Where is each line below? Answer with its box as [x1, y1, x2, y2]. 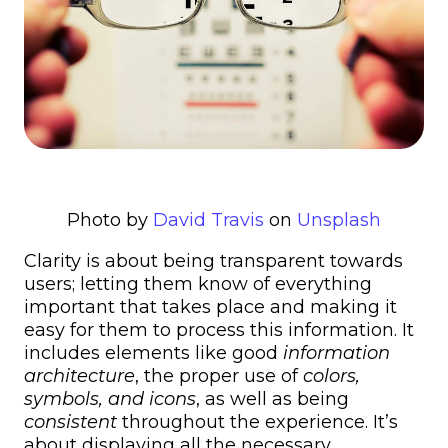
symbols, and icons [24, 388, 196, 411]
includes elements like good [24, 342, 283, 365]
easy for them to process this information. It [24, 319, 414, 342]
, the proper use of [135, 365, 303, 388]
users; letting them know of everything [24, 273, 372, 296]
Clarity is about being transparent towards [24, 250, 403, 273]
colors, [303, 365, 360, 388]
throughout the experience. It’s [117, 411, 398, 434]
